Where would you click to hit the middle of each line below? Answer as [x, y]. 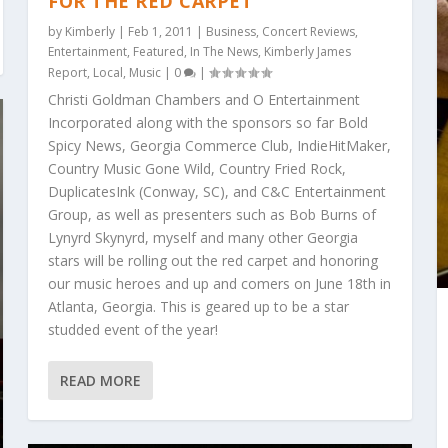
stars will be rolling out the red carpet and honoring [213, 261]
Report [68, 73]
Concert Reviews [309, 32]
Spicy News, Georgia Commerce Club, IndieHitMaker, [220, 146]
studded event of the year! [133, 330]
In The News [224, 52]
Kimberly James [308, 52]
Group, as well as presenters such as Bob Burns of [212, 215]
